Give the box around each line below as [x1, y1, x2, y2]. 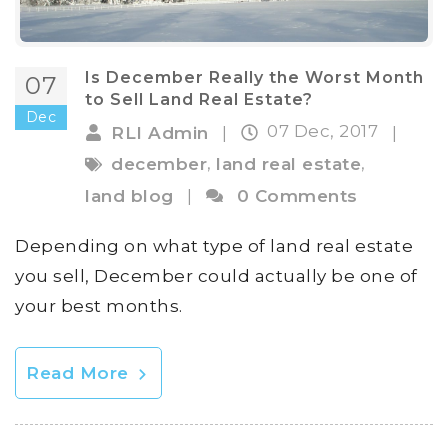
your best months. [15, 295, 183, 316]
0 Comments [236, 185, 358, 206]
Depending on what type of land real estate [15, 235, 413, 256]
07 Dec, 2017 [267, 121, 383, 142]
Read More [26, 362, 134, 383]
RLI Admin [111, 122, 209, 143]
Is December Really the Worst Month [85, 68, 424, 88]
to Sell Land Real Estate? [85, 90, 313, 110]
